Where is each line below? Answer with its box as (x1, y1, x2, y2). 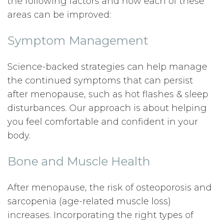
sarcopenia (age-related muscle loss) (7, 196, 171, 207)
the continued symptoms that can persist (7, 75, 193, 86)
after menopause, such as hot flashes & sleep (7, 89, 208, 100)
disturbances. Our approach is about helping (7, 103, 207, 113)
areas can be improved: (7, 9, 111, 20)
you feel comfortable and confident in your (7, 116, 198, 127)
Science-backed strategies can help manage (7, 61, 207, 72)
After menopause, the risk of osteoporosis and (7, 182, 212, 193)
